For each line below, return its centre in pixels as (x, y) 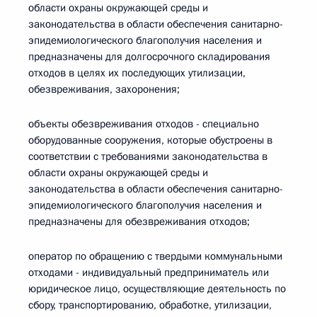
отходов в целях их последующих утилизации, (137, 73)
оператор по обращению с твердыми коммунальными (155, 256)
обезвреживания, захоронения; (104, 89)
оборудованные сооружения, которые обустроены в (150, 140)
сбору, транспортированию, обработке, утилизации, (150, 305)
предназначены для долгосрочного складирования (149, 57)
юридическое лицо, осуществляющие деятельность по (157, 289)
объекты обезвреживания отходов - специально (144, 124)
